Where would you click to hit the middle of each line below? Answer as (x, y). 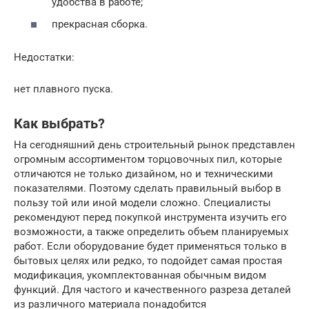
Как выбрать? (59, 124)
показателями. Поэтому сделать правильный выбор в (148, 188)
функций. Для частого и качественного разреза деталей (152, 289)
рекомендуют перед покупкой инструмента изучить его (150, 217)
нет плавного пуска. (63, 89)
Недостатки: (44, 57)
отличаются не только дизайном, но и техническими (143, 173)
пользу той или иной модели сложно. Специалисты (142, 202)
